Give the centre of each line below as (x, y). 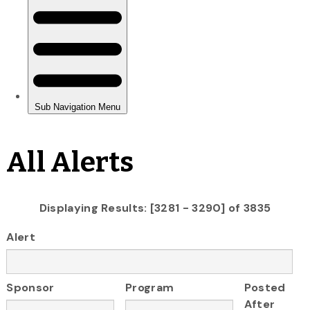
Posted (265, 288)
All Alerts (70, 162)
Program (150, 288)
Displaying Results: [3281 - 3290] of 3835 (155, 208)
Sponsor (30, 288)
